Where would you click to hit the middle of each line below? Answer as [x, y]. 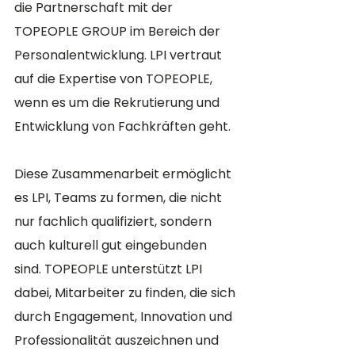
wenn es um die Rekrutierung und [118, 103]
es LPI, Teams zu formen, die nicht [120, 198]
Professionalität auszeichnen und [118, 341]
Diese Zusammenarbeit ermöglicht [124, 174]
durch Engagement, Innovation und [125, 317]
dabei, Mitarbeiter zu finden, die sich [126, 293]
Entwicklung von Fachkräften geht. [124, 127]
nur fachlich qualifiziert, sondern [115, 222]
